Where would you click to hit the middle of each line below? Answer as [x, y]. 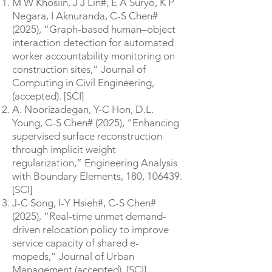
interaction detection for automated [93, 42]
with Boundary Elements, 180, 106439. [97, 176]
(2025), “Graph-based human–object [94, 29]
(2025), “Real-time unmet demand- [89, 216]
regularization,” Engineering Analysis [95, 163]
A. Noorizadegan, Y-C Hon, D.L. [83, 109]
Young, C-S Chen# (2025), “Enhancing [96, 123]
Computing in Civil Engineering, [83, 83]
